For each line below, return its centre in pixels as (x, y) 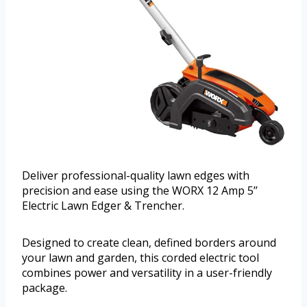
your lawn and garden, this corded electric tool (140, 257)
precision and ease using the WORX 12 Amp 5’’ (140, 190)
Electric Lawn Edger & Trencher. (103, 205)
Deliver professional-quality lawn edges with (136, 175)
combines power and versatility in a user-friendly (147, 272)
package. (45, 287)
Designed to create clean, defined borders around (149, 242)
